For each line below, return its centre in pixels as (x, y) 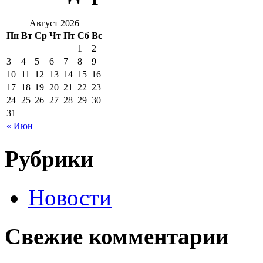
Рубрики (49, 159)
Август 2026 (54, 23)
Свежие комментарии (117, 237)
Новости (70, 198)
